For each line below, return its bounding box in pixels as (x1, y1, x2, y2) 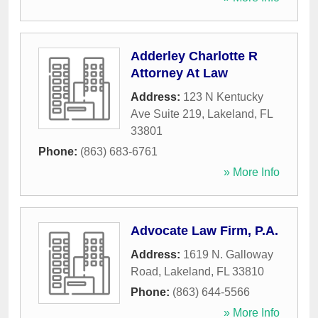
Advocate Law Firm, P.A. (131, 224, 278, 238)
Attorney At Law (131, 66, 228, 81)
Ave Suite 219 (131, 108, 202, 121)
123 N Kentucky (183, 91, 263, 104)
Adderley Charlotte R (131, 49, 258, 64)
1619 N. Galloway (183, 248, 273, 261)
